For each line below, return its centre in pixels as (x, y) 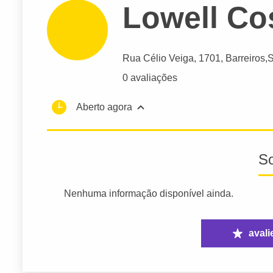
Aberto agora (104, 107)
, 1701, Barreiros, (231, 58)
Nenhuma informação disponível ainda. (149, 194)
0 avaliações (150, 78)
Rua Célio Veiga (158, 58)
